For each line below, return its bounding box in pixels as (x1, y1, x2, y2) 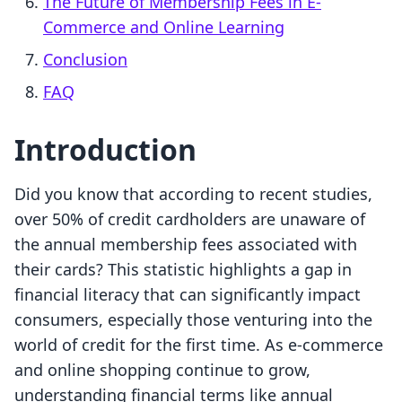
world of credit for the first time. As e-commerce (14, 334, 383, 356)
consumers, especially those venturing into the (14, 309, 372, 331)
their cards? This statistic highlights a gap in (14, 258, 352, 281)
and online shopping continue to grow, (14, 359, 310, 381)
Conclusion (43, 48, 127, 71)
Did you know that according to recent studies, (14, 183, 372, 205)
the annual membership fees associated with (14, 233, 357, 256)
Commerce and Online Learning (43, 16, 284, 39)
